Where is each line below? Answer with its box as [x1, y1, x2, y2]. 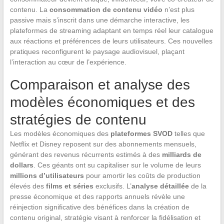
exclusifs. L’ [93, 181, 131, 190]
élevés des [9, 181, 46, 190]
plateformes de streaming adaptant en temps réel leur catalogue [9, 26, 213, 34]
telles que [172, 129, 205, 137]
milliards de [161, 150, 201, 158]
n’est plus [162, 5, 194, 13]
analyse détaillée [131, 181, 189, 190]
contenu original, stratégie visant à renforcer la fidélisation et [9, 213, 200, 221]
